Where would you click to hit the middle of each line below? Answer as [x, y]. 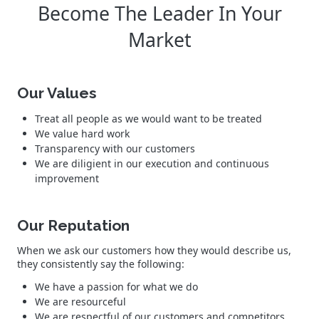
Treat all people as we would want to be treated [148, 118]
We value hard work [82, 133]
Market [159, 40]
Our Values [57, 93]
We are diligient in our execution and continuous [152, 163]
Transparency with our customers [115, 148]
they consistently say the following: [101, 263]
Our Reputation [73, 225]
